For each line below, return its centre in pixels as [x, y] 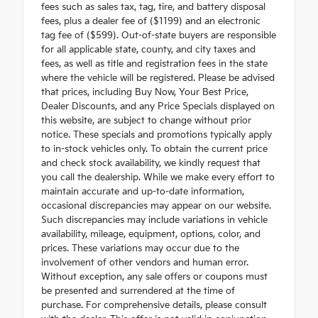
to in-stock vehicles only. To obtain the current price [154, 149]
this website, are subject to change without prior [146, 121]
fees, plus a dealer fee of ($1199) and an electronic [151, 22]
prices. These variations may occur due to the [140, 249]
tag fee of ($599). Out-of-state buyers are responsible [159, 36]
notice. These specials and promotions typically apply [157, 135]
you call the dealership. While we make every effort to [158, 178]
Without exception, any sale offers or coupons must [154, 277]
